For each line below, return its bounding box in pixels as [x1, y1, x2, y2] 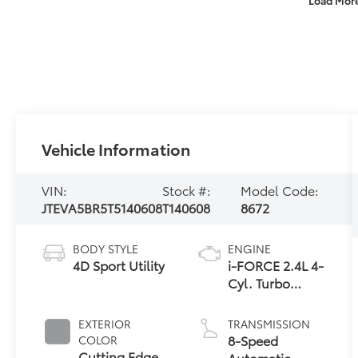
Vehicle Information [42, 137, 191, 160]
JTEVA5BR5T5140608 [42, 197, 163, 217]
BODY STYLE [73, 240, 139, 257]
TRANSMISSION [227, 315, 310, 332]
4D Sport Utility [73, 255, 165, 274]
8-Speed [227, 330, 278, 349]
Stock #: [162, 180, 212, 199]
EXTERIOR [78, 315, 132, 332]
